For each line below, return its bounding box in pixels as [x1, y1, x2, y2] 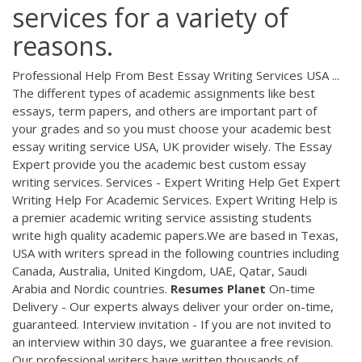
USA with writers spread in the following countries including [12, 245, 339, 262]
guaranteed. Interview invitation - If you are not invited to [12, 316, 331, 333]
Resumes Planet [170, 280, 266, 297]
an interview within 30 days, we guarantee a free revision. [12, 334, 333, 351]
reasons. [12, 28, 113, 64]
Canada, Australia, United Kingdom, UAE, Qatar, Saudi [12, 263, 307, 280]
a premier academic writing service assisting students [12, 209, 312, 226]
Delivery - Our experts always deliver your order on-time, [12, 298, 334, 315]
